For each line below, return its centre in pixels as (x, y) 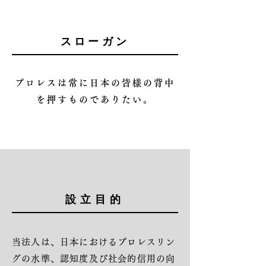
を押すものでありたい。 (95, 99)
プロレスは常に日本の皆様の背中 (95, 83)
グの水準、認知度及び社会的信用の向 (94, 259)
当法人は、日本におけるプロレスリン (94, 242)
